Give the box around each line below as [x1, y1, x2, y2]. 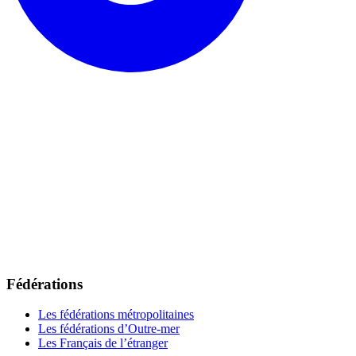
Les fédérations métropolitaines [38, 308, 194, 322]
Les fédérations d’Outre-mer [38, 322, 180, 336]
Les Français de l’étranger [38, 336, 168, 350]
